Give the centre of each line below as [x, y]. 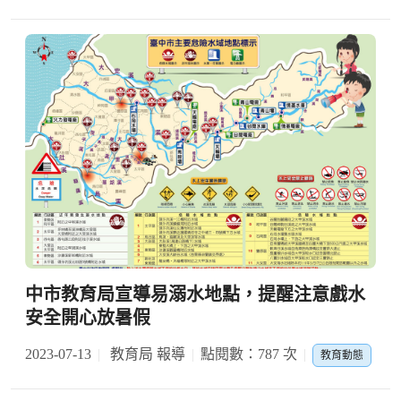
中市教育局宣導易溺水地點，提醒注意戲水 [195, 294]
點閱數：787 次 [249, 354]
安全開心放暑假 [88, 317]
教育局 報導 [146, 354]
